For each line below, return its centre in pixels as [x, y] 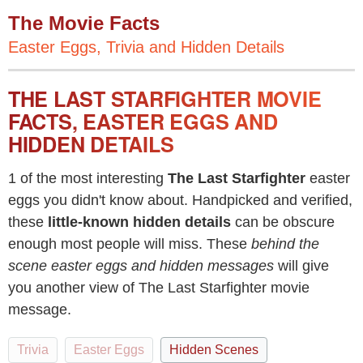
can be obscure [283, 222]
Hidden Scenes [214, 350]
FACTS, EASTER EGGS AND [143, 122]
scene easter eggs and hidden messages [141, 266]
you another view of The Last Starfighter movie [159, 288]
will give [301, 266]
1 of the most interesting [88, 178]
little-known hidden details [139, 222]
